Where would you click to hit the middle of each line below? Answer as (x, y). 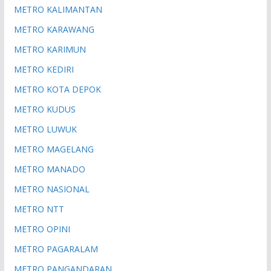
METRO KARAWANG (54, 29)
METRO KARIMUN (50, 49)
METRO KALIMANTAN (58, 9)
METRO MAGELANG (54, 149)
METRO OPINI (42, 229)
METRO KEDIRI (44, 69)
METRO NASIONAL (51, 189)
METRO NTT (39, 209)
